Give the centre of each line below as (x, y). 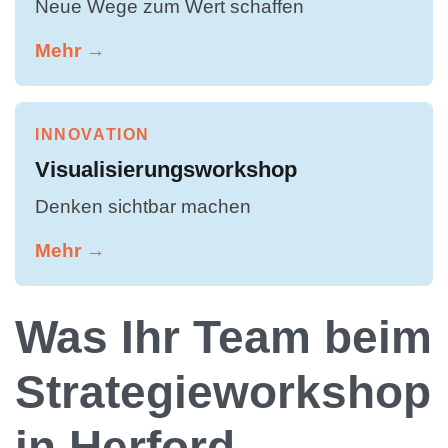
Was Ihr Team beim (223, 336)
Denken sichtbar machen (143, 205)
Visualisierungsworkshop (166, 169)
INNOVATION (92, 134)
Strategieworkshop (223, 391)
